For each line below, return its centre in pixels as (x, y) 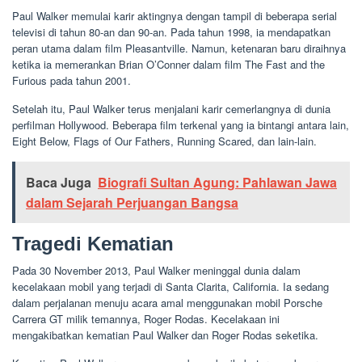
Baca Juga (59, 182)
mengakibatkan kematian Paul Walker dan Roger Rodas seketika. (165, 335)
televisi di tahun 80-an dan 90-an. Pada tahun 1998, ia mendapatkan (171, 32)
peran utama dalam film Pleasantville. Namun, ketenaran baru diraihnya (179, 48)
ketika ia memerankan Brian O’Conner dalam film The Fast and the (168, 64)
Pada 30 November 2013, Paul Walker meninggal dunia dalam (156, 270)
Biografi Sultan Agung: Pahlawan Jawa (217, 182)
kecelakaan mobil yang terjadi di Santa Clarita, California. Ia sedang (170, 286)
